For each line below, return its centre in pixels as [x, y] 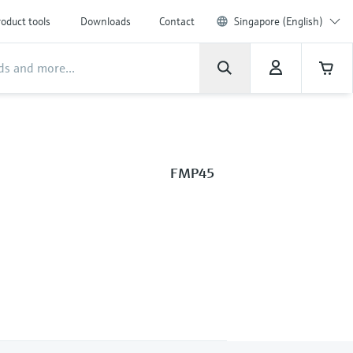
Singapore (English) [279, 21]
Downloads [106, 21]
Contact [177, 21]
